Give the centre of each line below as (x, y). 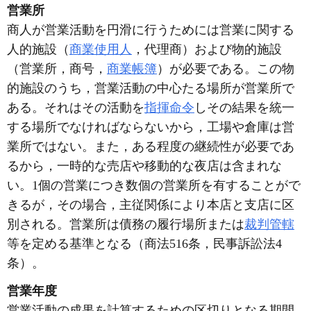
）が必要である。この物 (226, 69)
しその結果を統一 (244, 108)
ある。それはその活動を (76, 108)
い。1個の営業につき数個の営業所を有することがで (154, 185)
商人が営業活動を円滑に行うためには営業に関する (151, 30)
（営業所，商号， (57, 69)
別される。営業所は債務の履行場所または (126, 224)
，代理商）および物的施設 (207, 49)
